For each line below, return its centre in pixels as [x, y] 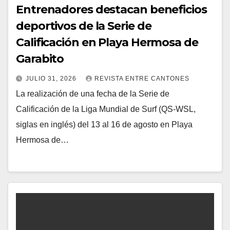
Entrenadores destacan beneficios [111, 9]
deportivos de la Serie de [84, 26]
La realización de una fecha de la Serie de [93, 93]
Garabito [40, 59]
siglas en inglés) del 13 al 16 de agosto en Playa [104, 124]
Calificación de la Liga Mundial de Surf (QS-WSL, [106, 109]
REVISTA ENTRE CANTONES [142, 78]
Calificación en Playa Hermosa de [107, 42]
